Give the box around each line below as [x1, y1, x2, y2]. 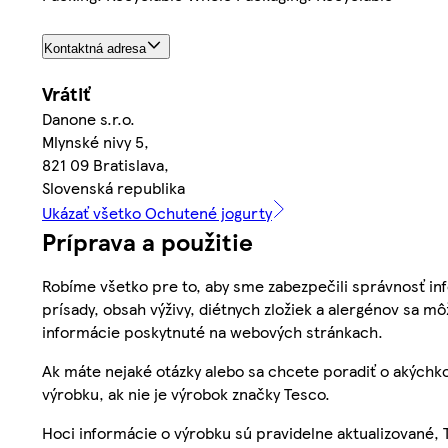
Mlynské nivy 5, [42, 129, 149, 153]
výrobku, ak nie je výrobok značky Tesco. [42, 381, 330, 405]
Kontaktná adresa [44, 40, 146, 56]
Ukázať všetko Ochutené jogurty [42, 200, 272, 224]
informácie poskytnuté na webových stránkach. [42, 319, 383, 343]
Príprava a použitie [42, 223, 253, 258]
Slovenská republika [42, 175, 185, 199]
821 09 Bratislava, [42, 152, 169, 176]
